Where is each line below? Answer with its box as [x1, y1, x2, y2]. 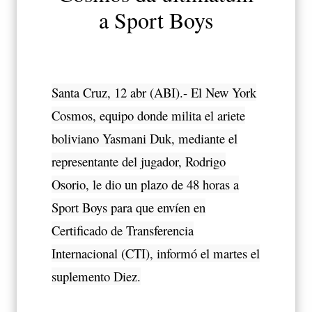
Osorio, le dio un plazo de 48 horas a [52, 175, 239, 193]
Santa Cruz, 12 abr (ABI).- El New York [52, 83, 256, 101]
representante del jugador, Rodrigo [52, 152, 226, 170]
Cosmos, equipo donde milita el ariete [52, 106, 245, 124]
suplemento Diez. [52, 267, 141, 285]
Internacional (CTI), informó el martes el [52, 244, 260, 262]
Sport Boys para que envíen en [52, 198, 205, 216]
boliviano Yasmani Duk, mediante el [52, 129, 237, 147]
